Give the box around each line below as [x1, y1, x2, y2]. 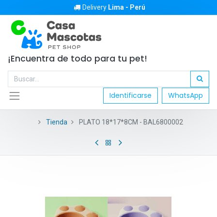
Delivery [82, 3, 108, 11]
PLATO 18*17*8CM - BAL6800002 [78, 118, 183, 126]
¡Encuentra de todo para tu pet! [8, 53, 150, 64]
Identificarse [109, 91, 152, 101]
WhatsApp [168, 91, 203, 101]
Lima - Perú [108, 3, 145, 11]
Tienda [46, 118, 67, 126]
